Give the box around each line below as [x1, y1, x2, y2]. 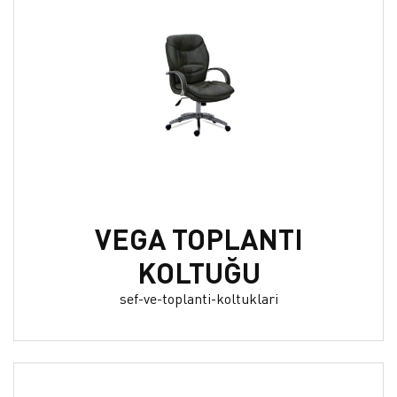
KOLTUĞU [136, 253, 261, 291]
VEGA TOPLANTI [94, 220, 303, 257]
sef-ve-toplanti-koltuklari [119, 288, 278, 307]
